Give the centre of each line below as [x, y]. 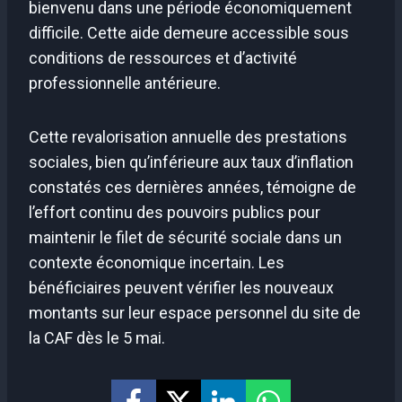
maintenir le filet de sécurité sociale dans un [185, 237]
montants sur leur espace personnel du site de [195, 312]
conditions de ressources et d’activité [163, 57]
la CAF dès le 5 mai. [97, 337]
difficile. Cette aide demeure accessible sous [189, 32]
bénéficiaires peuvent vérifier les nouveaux [181, 287]
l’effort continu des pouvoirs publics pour [175, 212]
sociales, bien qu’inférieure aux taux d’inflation [191, 162]
